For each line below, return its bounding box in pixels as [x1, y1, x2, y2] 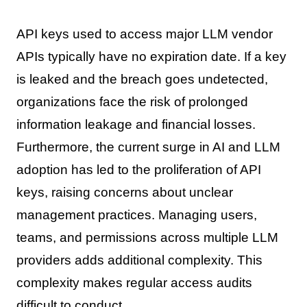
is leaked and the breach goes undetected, [16, 72, 268, 87]
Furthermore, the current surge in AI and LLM [16, 140, 280, 155]
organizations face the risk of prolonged [16, 95, 248, 110]
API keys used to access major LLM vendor [16, 27, 273, 42]
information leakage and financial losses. [16, 117, 256, 132]
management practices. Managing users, [16, 208, 257, 223]
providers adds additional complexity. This [16, 253, 262, 268]
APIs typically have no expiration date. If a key [16, 49, 286, 64]
